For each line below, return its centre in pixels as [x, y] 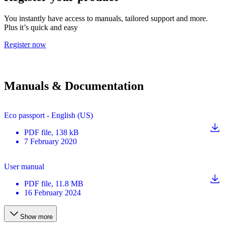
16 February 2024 [52, 192]
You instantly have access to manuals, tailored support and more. [106, 18]
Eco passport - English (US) [48, 115]
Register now [25, 44]
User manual [24, 166]
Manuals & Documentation [74, 86]
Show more [36, 216]
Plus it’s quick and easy [41, 27]
